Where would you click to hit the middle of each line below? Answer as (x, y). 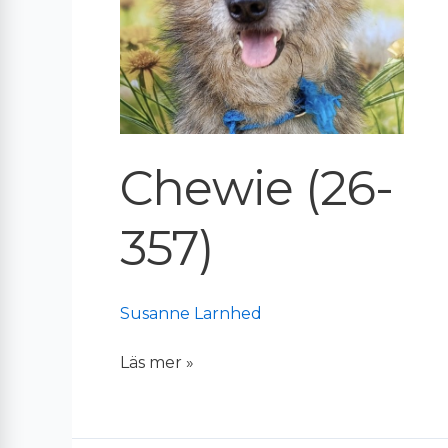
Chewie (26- (257, 187)
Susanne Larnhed (191, 313)
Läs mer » (157, 362)
